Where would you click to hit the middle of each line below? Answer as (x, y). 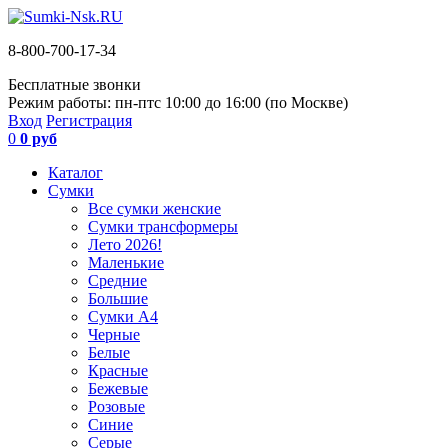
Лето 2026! (125, 244)
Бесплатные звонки (74, 84)
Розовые (116, 406)
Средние (117, 280)
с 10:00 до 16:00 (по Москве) (251, 102)
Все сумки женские (154, 208)
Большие (118, 298)
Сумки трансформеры (163, 226)
